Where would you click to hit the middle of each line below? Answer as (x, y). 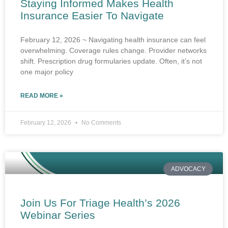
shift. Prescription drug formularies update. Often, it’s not (111, 61)
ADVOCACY (188, 169)
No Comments (101, 122)
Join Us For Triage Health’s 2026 (100, 203)
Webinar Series (58, 215)
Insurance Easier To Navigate (92, 15)
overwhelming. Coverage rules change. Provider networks (113, 50)
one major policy (47, 72)
